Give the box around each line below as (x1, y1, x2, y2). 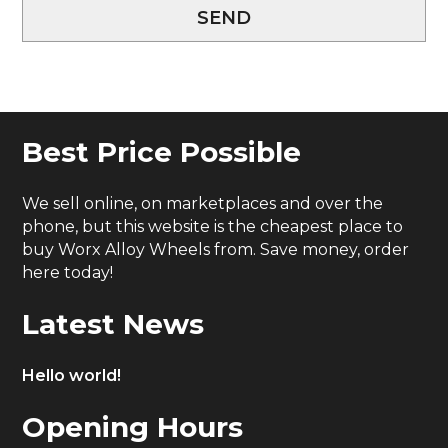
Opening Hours (22, 409, 244, 444)
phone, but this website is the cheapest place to (22, 216, 404, 236)
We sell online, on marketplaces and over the (22, 193, 384, 213)
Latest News (22, 306, 205, 341)
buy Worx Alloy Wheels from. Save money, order (22, 239, 410, 259)
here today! (22, 262, 114, 282)
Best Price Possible (22, 134, 302, 169)
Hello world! (22, 365, 122, 385)
